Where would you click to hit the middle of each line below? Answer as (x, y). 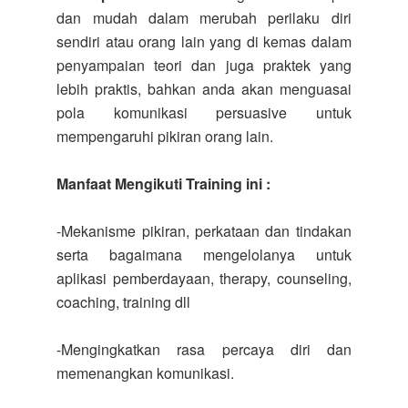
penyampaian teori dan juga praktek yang (204, 65)
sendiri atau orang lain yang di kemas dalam (204, 41)
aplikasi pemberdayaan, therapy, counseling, (204, 278)
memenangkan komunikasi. (146, 373)
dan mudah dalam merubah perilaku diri (204, 18)
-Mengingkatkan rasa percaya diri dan (204, 349)
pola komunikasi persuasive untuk (204, 112)
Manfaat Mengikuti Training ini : (164, 184)
